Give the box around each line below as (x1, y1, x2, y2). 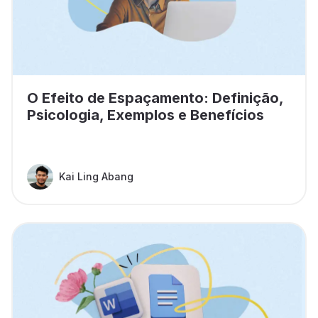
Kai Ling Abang (59, 170, 133, 183)
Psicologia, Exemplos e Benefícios (27, 106, 264, 124)
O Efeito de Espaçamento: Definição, (27, 89, 283, 107)
